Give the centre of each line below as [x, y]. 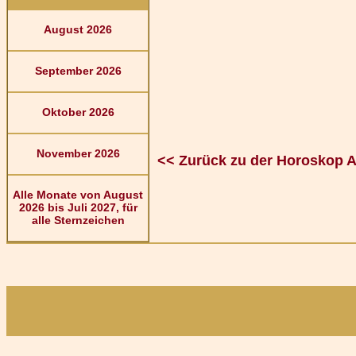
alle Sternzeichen [78, 220]
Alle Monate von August [78, 195]
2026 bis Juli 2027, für [78, 207]
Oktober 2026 [78, 112]
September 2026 [78, 71]
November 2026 [78, 153]
